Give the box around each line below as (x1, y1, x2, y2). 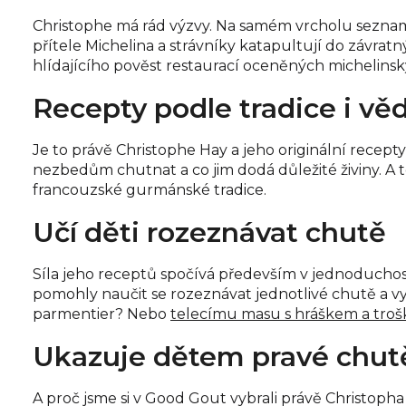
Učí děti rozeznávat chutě (33, 215, 386, 249)
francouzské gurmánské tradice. (33, 180, 266, 198)
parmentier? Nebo (33, 304, 170, 323)
